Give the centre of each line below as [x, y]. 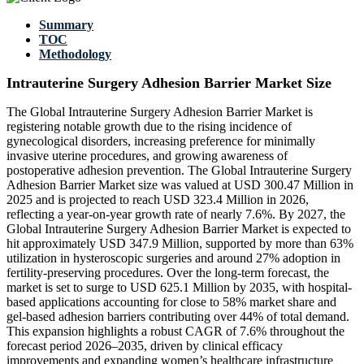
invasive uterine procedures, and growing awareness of [147, 156]
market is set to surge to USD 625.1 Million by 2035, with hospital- [179, 288]
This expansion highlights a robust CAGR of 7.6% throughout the [175, 331]
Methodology [75, 54]
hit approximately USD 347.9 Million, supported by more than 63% [180, 244]
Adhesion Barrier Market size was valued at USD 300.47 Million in [180, 185]
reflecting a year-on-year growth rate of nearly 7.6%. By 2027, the [176, 214]
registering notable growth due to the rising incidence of [149, 127]
